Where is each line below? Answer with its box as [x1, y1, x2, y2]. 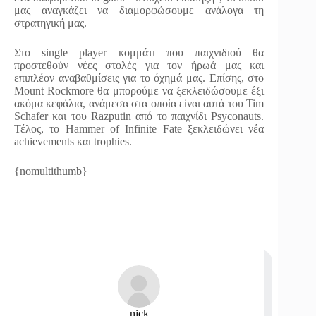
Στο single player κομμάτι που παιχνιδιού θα [14, 47, 265, 59]
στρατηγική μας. [14, 17, 87, 30]
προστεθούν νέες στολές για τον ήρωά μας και [14, 59, 265, 72]
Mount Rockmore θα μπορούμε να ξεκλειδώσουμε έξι [14, 85, 265, 97]
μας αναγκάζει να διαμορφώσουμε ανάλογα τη [14, 4, 265, 17]
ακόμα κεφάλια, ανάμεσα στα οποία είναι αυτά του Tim [14, 97, 265, 110]
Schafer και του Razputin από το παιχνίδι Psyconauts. [14, 110, 265, 123]
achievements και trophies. [14, 135, 132, 148]
